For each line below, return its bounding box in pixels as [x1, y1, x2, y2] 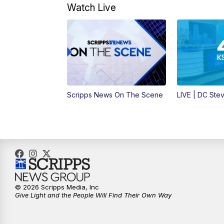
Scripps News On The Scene [67, 90, 163, 99]
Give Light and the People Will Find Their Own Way [15, 191, 171, 199]
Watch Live [67, 1, 116, 14]
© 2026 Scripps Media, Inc [15, 183, 99, 191]
